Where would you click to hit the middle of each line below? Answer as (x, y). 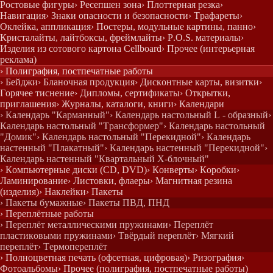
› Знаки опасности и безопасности (117, 16)
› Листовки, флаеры (109, 181)
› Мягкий (215, 236)
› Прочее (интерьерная (208, 48)
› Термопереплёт (73, 246)
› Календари (199, 104)
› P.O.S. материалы (201, 37)
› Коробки (215, 170)
